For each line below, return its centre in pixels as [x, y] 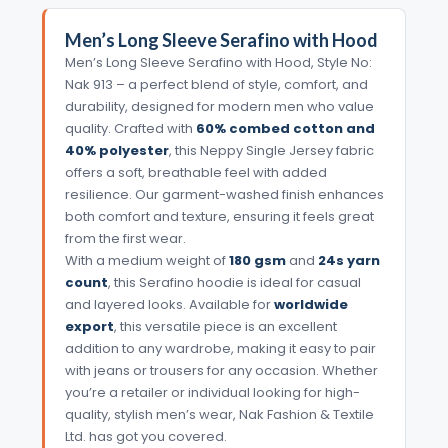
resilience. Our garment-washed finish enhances [224, 194]
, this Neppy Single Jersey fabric [271, 150]
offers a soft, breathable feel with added [195, 172]
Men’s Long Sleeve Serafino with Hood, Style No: [218, 62]
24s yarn [348, 260]
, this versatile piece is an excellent [225, 326]
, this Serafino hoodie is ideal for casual [234, 282]
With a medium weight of [146, 260]
